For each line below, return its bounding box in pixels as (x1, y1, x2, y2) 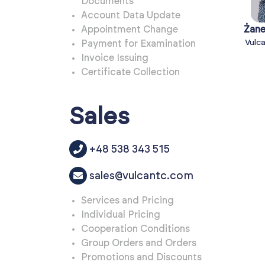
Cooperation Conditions (81, 224, 190, 234)
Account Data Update (81, 11, 180, 21)
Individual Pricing (81, 210, 160, 220)
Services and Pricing (81, 196, 174, 206)
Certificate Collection (81, 67, 180, 77)
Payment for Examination (81, 39, 196, 49)
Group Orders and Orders (81, 238, 196, 248)
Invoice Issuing (81, 53, 148, 63)
